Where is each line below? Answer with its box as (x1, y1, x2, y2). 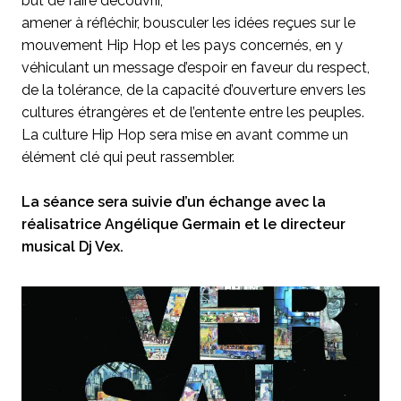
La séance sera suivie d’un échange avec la (21, 193, 326, 210)
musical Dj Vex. (21, 238, 124, 255)
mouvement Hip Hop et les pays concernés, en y (21, 37, 343, 54)
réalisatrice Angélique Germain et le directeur (21, 216, 346, 233)
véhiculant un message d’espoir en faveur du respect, (21, 59, 370, 76)
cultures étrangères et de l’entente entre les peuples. (21, 104, 364, 121)
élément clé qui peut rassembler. (21, 149, 235, 166)
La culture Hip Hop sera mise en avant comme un (21, 126, 348, 143)
